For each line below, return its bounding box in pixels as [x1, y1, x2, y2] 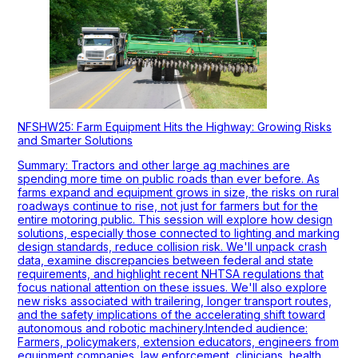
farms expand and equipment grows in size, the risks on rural [18, 185, 339, 200]
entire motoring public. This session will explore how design [18, 213, 332, 227]
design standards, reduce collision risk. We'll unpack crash [18, 240, 327, 254]
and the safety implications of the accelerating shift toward [18, 308, 325, 322]
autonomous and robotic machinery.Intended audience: [18, 321, 308, 336]
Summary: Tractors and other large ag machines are [18, 158, 290, 173]
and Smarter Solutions [18, 133, 133, 148]
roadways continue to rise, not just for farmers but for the [18, 199, 318, 213]
